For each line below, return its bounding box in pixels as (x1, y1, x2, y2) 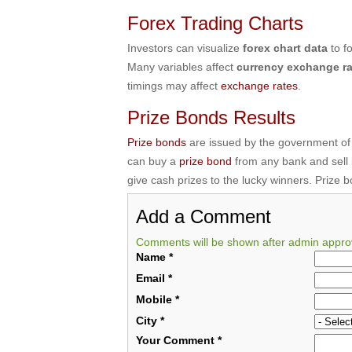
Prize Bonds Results (127, 107, 295, 128)
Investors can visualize (127, 42, 243, 54)
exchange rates (221, 79, 298, 92)
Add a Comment (136, 206, 271, 227)
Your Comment (136, 334, 214, 346)
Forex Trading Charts (127, 13, 303, 34)
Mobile (136, 293, 172, 306)
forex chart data (243, 42, 328, 54)
